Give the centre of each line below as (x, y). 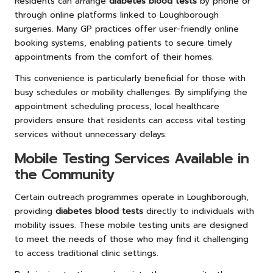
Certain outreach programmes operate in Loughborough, (132, 197)
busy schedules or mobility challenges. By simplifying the (131, 93)
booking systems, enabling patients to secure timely (123, 43)
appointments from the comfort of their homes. (114, 57)
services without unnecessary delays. (91, 135)
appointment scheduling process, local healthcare (117, 107)
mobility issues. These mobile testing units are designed (131, 225)
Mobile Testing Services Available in (132, 159)
